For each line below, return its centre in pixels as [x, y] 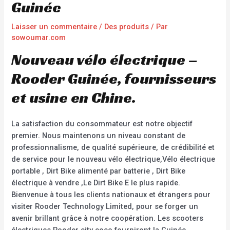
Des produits [127, 26]
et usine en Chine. [74, 98]
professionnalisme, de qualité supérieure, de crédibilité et [113, 148]
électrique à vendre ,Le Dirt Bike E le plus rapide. [96, 183]
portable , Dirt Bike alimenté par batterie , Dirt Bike [99, 171]
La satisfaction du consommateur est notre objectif [102, 124]
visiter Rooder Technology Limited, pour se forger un [105, 207]
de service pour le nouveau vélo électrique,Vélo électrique [113, 159]
